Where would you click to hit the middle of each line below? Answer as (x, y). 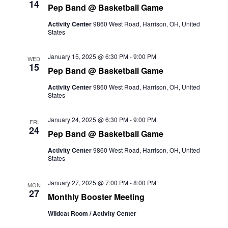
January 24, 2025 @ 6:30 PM (88, 119)
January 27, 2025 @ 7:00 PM (88, 182)
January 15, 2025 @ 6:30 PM (88, 56)
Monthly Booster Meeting (96, 197)
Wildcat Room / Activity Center (92, 213)
